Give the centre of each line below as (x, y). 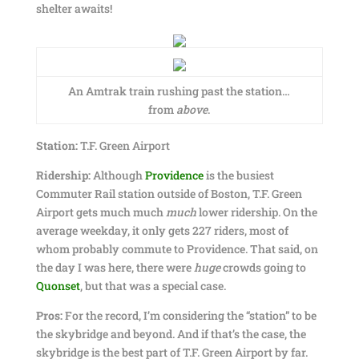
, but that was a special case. (153, 286)
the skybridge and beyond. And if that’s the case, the (171, 334)
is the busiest (238, 175)
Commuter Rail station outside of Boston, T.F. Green (169, 194)
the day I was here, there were (115, 267)
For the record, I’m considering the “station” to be (189, 315)
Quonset (58, 286)
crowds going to (263, 267)
